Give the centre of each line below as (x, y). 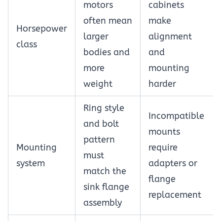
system (31, 163)
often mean (108, 21)
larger (96, 37)
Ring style (104, 108)
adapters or (173, 163)
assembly (103, 203)
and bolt (101, 124)
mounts (164, 132)
